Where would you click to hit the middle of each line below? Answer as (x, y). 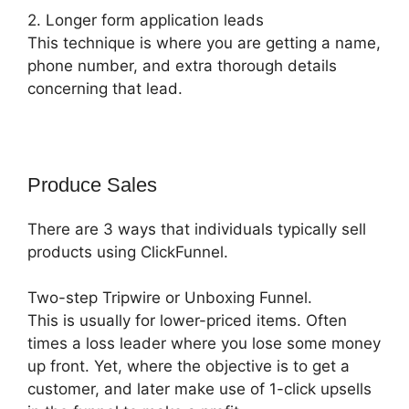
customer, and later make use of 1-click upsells (199, 389)
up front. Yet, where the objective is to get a (189, 367)
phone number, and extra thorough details (182, 65)
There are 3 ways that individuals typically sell (197, 229)
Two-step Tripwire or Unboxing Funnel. (170, 298)
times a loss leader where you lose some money (204, 344)
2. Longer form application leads (146, 20)
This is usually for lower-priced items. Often (187, 321)
